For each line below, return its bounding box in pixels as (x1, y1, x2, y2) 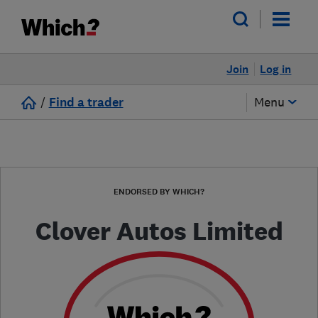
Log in (260, 62, 292, 77)
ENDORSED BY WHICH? (114, 186, 204, 197)
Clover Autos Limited (35, 216, 283, 246)
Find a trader (48, 94, 124, 111)
